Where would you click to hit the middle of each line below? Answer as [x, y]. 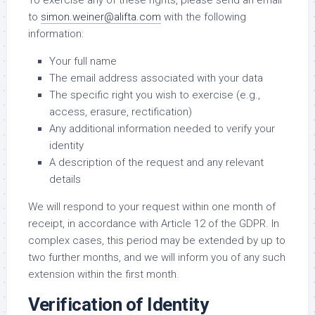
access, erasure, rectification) [121, 112]
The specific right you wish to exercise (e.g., [155, 95]
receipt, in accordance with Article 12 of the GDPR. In [154, 224]
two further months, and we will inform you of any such [157, 257]
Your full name [83, 61]
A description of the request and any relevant [156, 162]
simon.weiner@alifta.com [101, 17]
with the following [204, 17]
